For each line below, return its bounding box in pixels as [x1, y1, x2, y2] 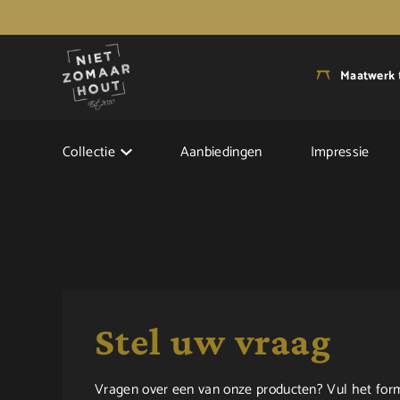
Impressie [310, 140, 370, 164]
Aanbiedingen [179, 140, 262, 164]
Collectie [62, 140, 115, 164]
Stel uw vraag [95, 320, 332, 362]
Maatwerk [340, 66, 396, 87]
